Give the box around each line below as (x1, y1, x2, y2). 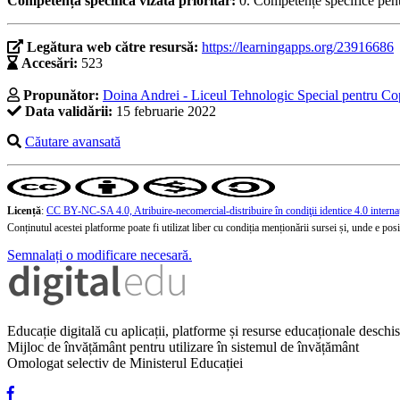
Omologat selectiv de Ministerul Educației (7, 355, 243, 371)
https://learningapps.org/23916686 (202, 39, 394, 55)
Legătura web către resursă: (27, 39, 202, 55)
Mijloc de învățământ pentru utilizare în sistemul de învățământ (7, 339, 359, 355)
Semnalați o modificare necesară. (7, 247, 192, 263)
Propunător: (23, 87, 99, 104)
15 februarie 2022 (112, 104, 216, 120)
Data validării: (25, 104, 112, 120)
